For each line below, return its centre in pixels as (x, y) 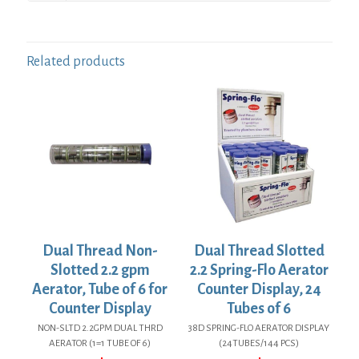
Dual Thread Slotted (259, 250)
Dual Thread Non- (100, 250)
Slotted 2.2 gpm (100, 270)
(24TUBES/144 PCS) (259, 343)
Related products (76, 62)
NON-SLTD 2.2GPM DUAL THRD (100, 328)
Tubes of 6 (259, 308)
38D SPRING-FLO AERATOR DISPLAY (259, 328)
